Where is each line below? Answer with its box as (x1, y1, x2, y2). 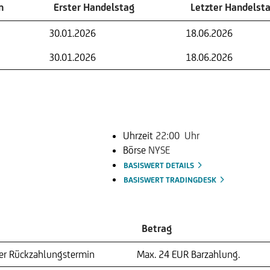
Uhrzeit (123, 130, 155, 142)
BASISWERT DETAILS (124, 161, 196, 171)
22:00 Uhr (155, 130, 199, 142)
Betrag (142, 222, 172, 235)
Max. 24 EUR (137, 248, 189, 261)
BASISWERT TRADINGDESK (124, 175, 218, 185)
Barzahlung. (191, 248, 240, 261)
